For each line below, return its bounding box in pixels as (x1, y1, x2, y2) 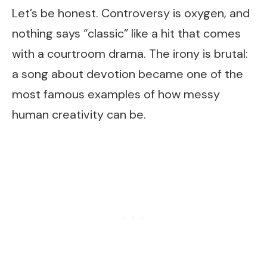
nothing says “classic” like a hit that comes (12, 26, 241, 42)
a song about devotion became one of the (12, 66, 243, 82)
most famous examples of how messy (12, 86, 220, 103)
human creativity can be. (12, 107, 146, 123)
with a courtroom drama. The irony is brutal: (12, 46, 248, 62)
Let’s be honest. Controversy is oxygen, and (12, 5, 250, 21)
